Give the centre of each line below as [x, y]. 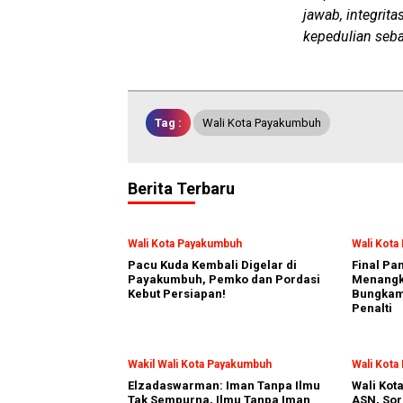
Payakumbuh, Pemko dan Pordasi [224, 280]
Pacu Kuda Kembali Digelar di [212, 265]
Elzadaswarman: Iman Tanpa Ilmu [224, 386]
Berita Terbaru [181, 189]
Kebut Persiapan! [177, 294]
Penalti [372, 309]
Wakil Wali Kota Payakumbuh [200, 365]
